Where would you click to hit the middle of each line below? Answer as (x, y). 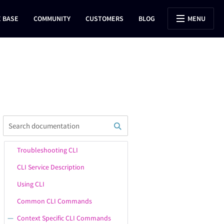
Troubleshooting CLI (47, 150)
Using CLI (31, 184)
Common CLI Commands (54, 201)
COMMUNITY (52, 18)
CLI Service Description (51, 167)
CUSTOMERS (104, 18)
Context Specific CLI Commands (64, 218)
